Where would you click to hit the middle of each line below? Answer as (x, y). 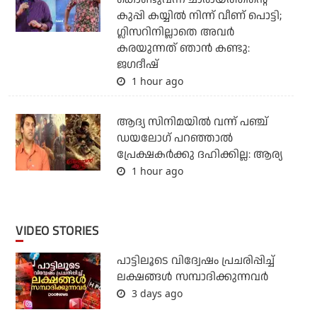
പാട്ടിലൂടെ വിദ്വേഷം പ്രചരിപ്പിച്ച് (195, 261)
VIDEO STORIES (61, 231)
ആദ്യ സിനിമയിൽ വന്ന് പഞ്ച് (192, 122)
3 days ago (155, 294)
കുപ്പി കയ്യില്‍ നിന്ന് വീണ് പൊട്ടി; (199, 16)
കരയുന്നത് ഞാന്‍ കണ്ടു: (183, 49)
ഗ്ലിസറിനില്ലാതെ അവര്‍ (175, 33)
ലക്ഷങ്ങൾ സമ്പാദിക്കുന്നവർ (192, 277)
